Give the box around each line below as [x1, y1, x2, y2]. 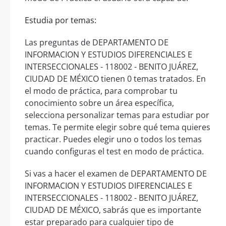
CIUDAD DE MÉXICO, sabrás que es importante [25, 204, 201, 216]
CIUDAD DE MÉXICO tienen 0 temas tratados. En [25, 73, 206, 85]
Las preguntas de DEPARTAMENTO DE [25, 37, 168, 48]
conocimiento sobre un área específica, [25, 97, 174, 109]
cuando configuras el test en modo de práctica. [25, 146, 204, 157]
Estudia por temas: [25, 15, 96, 26]
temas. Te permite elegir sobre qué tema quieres [25, 122, 210, 133]
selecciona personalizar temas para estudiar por [25, 109, 209, 121]
